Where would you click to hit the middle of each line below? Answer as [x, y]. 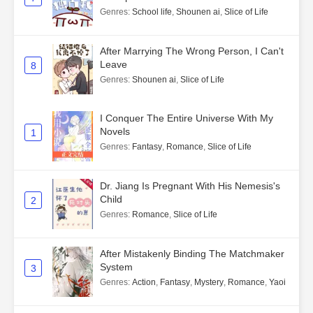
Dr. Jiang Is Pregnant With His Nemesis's [190, 186]
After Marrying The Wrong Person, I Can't [192, 51]
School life [152, 12]
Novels [115, 132]
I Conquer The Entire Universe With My [187, 118]
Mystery [209, 283]
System [116, 267]
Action [144, 283]
